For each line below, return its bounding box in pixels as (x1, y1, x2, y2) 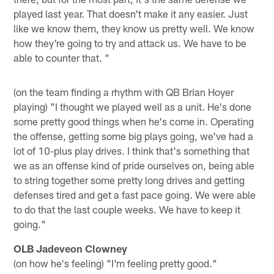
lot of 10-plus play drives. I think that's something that (13, 144, 250, 157)
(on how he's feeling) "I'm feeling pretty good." (13, 257, 218, 270)
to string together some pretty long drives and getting (13, 174, 245, 187)
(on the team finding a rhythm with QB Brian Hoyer (13, 86, 234, 98)
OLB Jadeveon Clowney (13, 242, 128, 255)
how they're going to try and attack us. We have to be (13, 37, 247, 50)
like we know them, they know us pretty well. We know (13, 22, 255, 35)
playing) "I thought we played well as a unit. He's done (13, 100, 252, 113)
